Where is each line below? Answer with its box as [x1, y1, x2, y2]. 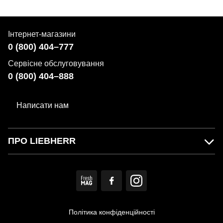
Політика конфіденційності [68, 208, 155, 216]
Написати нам [16, 101, 69, 110]
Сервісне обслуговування [8, 59, 104, 68]
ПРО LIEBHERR [8, 136, 76, 146]
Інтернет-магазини [8, 30, 76, 38]
